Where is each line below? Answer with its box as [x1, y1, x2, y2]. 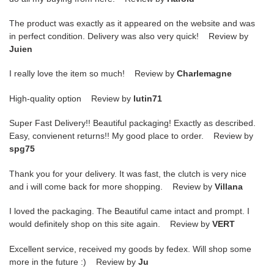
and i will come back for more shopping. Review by [9, 181, 215, 191]
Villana [215, 181, 243, 191]
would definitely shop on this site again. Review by [9, 219, 212, 229]
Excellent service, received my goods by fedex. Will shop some [9, 243, 251, 254]
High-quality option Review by [9, 93, 133, 103]
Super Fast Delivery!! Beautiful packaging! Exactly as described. [9, 118, 256, 128]
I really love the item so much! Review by [9, 68, 177, 79]
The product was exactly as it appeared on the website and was [9, 18, 255, 29]
